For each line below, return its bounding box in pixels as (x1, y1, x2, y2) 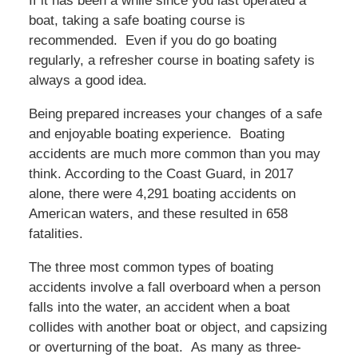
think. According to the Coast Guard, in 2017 (28, 166, 293, 182)
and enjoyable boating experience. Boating (28, 126, 284, 142)
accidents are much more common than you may (28, 146, 320, 162)
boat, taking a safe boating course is (28, 13, 245, 29)
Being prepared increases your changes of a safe (28, 106, 322, 122)
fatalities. (28, 226, 83, 242)
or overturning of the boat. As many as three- (28, 340, 301, 356)
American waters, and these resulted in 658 (28, 206, 288, 222)
